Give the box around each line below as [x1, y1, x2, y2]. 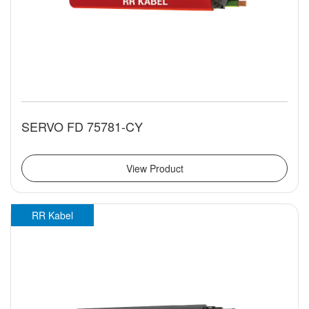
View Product [126, 161, 183, 176]
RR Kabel [32, 208, 73, 223]
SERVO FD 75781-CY [21, 117, 143, 136]
